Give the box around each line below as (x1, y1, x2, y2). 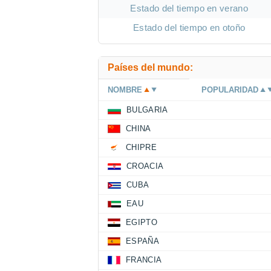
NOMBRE (108, 85, 142, 95)
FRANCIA (126, 255, 162, 265)
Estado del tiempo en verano (130, 3, 249, 14)
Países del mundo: (108, 62, 193, 73)
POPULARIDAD (201, 85, 259, 95)
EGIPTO (126, 218, 157, 227)
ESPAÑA (126, 237, 159, 246)
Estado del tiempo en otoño (133, 22, 246, 33)
